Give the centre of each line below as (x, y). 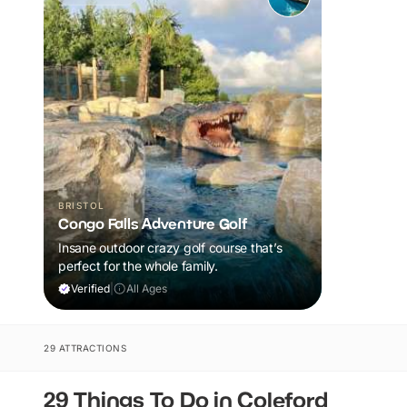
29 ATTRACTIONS (85, 347)
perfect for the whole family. (138, 265)
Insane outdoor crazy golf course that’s (170, 247)
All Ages (147, 288)
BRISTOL (82, 205)
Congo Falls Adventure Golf (153, 223)
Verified (90, 288)
